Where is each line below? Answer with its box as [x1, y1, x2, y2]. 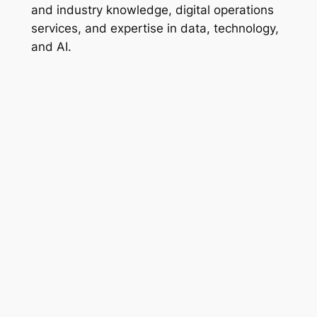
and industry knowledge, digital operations [30, 2, 274, 17]
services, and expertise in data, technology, [30, 21, 279, 35]
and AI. [30, 39, 71, 54]
